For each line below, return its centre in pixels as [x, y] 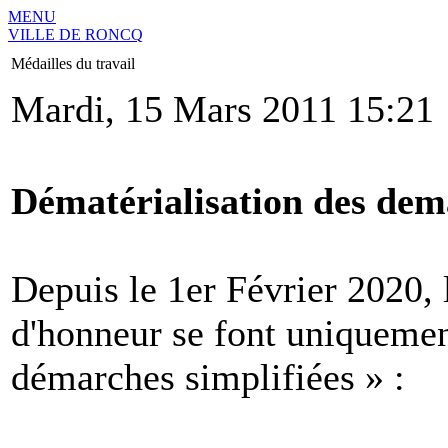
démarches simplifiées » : [213, 377]
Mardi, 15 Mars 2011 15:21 [222, 109]
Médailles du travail [73, 63]
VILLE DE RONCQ [75, 34]
